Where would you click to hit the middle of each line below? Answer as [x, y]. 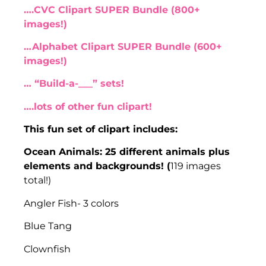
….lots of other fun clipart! [88, 106]
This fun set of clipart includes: [101, 129]
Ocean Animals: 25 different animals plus [127, 152]
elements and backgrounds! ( [97, 166]
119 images [196, 166]
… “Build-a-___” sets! [74, 84]
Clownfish [47, 249]
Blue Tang [48, 226]
